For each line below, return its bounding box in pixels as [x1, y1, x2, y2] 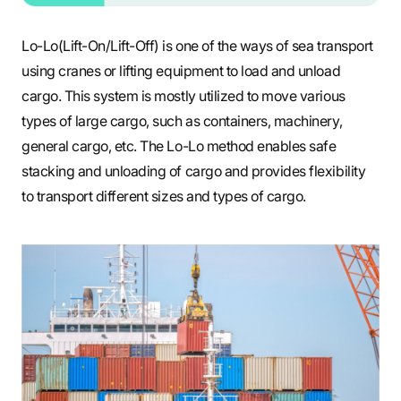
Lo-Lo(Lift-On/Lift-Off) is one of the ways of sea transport [21, 36, 373, 55]
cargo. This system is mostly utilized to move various [21, 86, 346, 105]
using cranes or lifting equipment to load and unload [21, 61, 341, 80]
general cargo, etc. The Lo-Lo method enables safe [21, 136, 337, 155]
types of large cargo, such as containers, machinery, [21, 111, 343, 130]
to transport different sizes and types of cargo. [21, 186, 306, 205]
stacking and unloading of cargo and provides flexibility [21, 161, 366, 180]
